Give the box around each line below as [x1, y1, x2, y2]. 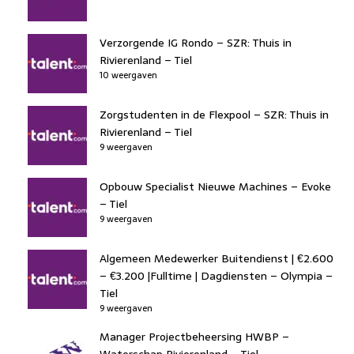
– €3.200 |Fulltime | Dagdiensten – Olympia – [100, 266, 333, 284]
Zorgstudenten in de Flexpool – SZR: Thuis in [100, 105, 329, 123]
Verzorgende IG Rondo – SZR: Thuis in [100, 33, 292, 51]
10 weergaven [100, 67, 157, 82]
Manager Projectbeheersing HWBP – [100, 327, 289, 345]
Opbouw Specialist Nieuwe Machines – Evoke [100, 177, 331, 195]
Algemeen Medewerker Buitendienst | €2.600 [100, 249, 333, 267]
